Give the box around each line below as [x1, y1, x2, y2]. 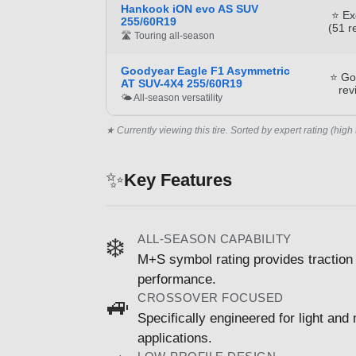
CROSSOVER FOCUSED [137, 290, 284, 304]
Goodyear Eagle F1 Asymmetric [121, 64, 290, 77]
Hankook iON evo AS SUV [121, 2, 258, 15]
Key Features [124, 170, 232, 191]
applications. [137, 330, 212, 346]
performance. [137, 271, 216, 287]
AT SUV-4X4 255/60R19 [121, 76, 242, 90]
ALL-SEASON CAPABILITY [137, 231, 292, 246]
